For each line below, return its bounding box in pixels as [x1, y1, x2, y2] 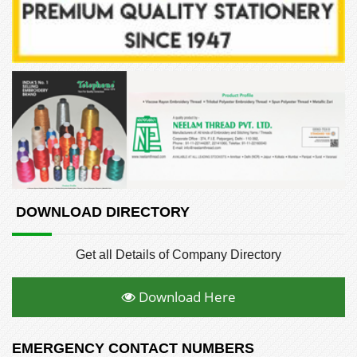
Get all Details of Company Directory [76, 247, 281, 261]
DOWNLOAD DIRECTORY [12, 203, 190, 220]
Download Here [135, 287, 236, 306]
